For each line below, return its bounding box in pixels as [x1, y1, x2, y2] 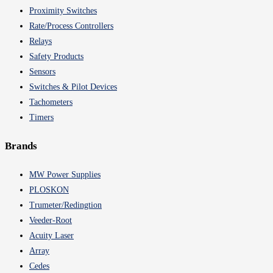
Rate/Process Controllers [29, 21, 113, 31]
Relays [29, 37, 52, 46]
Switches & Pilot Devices [29, 82, 117, 92]
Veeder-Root [29, 215, 72, 225]
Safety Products [29, 52, 83, 62]
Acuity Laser [29, 230, 74, 240]
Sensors [29, 67, 55, 77]
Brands [5, 140, 37, 152]
